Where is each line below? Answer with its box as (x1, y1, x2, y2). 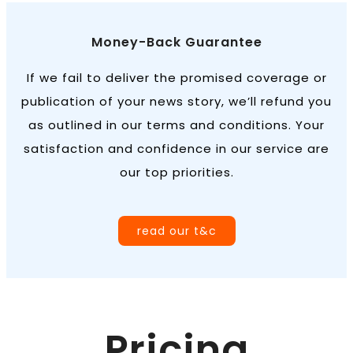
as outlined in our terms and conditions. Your (28, 117, 325, 134)
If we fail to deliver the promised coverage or (26, 69, 327, 87)
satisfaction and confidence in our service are (24, 140, 329, 158)
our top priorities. (119, 164, 234, 181)
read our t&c (136, 223, 217, 240)
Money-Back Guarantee (91, 33, 262, 52)
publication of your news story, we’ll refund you (21, 93, 332, 110)
